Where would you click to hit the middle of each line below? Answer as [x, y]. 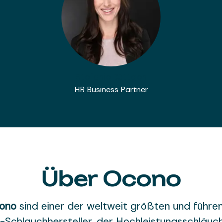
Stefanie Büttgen [111, 77]
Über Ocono [111, 179]
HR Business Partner [111, 89]
